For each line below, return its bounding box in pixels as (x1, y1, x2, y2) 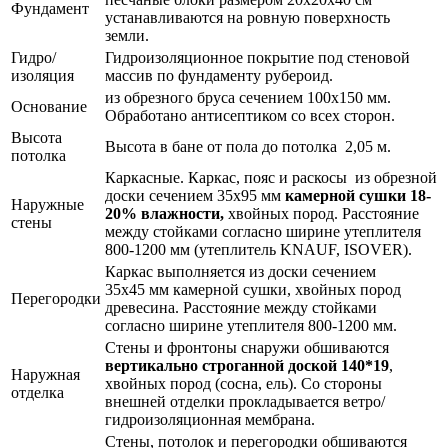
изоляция (11, 67, 74, 85)
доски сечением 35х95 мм (105, 187, 285, 205)
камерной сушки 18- (285, 187, 431, 205)
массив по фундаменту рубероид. (105, 67, 333, 85)
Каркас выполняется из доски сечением (105, 263, 376, 281)
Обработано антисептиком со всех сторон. (105, 107, 395, 125)
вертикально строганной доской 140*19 (105, 357, 389, 375)
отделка (11, 384, 64, 402)
